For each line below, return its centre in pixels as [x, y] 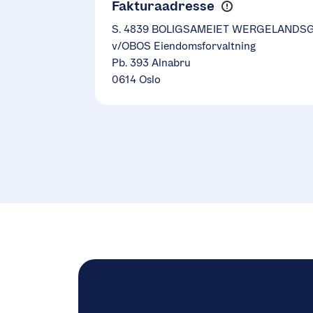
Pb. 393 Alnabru [151, 62]
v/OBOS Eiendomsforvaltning [184, 45]
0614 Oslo [136, 79]
